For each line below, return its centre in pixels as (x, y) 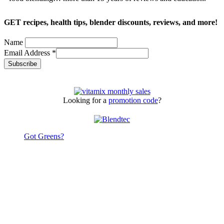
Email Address (28, 52)
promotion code (133, 100)
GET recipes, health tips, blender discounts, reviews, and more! (111, 22)
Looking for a (85, 100)
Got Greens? (44, 136)
